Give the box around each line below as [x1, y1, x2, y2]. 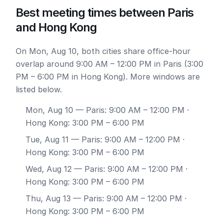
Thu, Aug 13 [26, 193, 71, 203]
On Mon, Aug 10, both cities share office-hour [16, 46, 191, 56]
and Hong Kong [16, 20, 97, 34]
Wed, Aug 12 [26, 164, 72, 174]
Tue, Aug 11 [26, 135, 69, 144]
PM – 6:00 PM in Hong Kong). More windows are [16, 72, 200, 82]
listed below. [16, 84, 62, 94]
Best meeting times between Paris [16, 5, 193, 20]
